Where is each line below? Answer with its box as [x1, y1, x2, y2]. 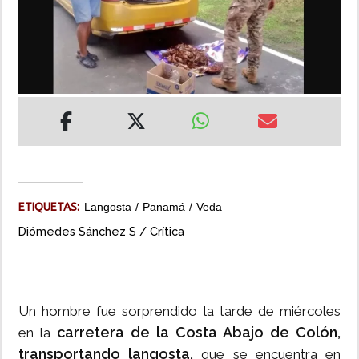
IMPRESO [12, 115, 63, 127]
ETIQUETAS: [18, 200, 84, 214]
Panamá [143, 200, 185, 214]
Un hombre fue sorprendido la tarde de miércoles [18, 303, 341, 320]
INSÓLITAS [12, 23, 71, 36]
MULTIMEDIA [12, 69, 82, 82]
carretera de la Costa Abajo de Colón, [57, 324, 341, 341]
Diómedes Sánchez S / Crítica [18, 224, 184, 239]
